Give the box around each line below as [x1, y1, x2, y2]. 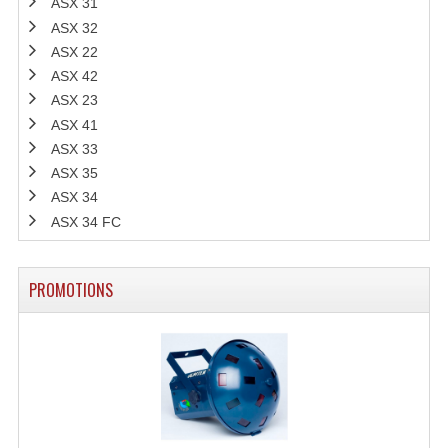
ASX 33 [50, 140, 98, 157]
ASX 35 [50, 165, 98, 181]
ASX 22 [50, 43, 98, 60]
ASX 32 [50, 19, 98, 36]
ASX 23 [50, 92, 98, 109]
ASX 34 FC [50, 213, 121, 230]
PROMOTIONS [28, 277, 113, 302]
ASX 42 [50, 68, 98, 84]
